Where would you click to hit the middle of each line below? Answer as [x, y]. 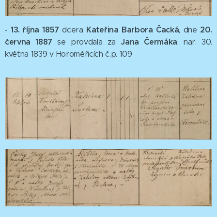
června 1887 [29, 42]
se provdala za [87, 42]
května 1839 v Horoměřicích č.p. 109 [69, 54]
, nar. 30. [195, 42]
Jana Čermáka [149, 42]
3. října [26, 30]
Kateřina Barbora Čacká [133, 30]
